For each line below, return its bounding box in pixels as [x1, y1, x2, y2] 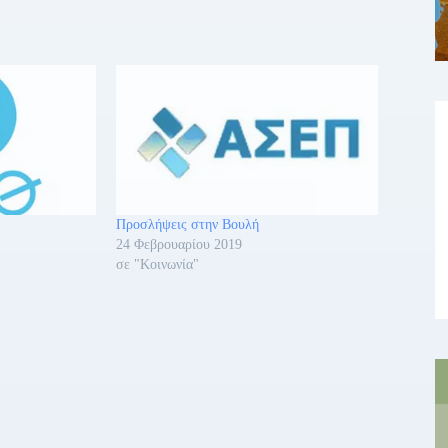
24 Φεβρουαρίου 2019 [116, 236, 243, 252]
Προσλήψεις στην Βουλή [116, 216, 260, 232]
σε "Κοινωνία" [116, 256, 200, 272]
